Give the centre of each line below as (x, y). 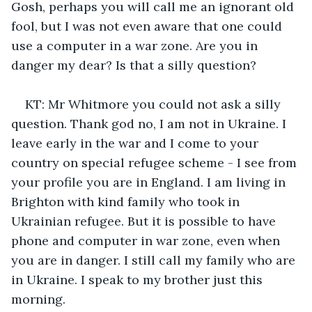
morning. (38, 299)
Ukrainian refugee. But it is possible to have (145, 221)
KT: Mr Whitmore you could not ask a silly (155, 104)
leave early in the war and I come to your (136, 143)
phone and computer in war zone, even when (147, 240)
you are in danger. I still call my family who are (155, 260)
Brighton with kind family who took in (127, 201)
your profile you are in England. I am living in (150, 182)
